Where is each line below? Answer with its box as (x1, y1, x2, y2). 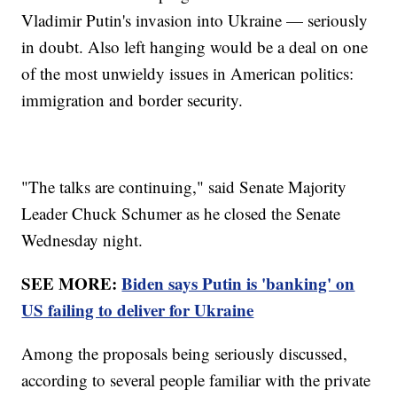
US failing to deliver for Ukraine (21, 298, 254, 323)
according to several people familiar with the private (21, 369, 371, 392)
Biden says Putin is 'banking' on (121, 271, 355, 296)
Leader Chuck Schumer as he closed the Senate (21, 202, 341, 225)
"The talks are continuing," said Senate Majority (21, 175, 347, 198)
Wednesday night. (21, 229, 144, 252)
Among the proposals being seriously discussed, (21, 342, 348, 365)
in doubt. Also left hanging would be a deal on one (21, 35, 369, 58)
